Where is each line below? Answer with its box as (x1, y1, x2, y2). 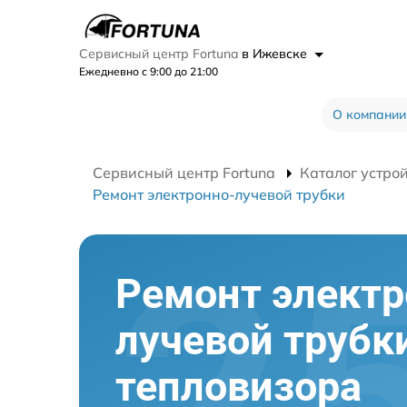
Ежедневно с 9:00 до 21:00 (79, 65, 218, 78)
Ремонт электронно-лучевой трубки (93, 185, 345, 203)
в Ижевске (242, 45, 311, 62)
